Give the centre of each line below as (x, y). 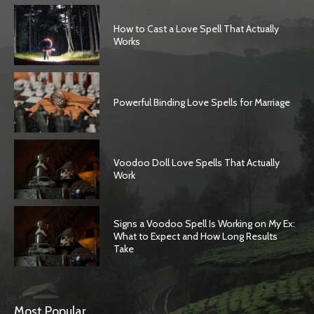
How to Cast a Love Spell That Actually (197, 29)
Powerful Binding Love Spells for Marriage (202, 102)
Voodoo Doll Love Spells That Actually (197, 163)
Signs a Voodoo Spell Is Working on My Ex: (205, 224)
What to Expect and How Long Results (196, 237)
